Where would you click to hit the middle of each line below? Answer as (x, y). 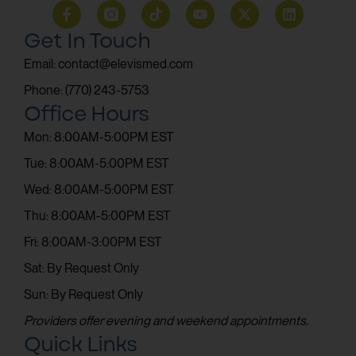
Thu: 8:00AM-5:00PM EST (97, 215)
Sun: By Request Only (83, 294)
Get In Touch (87, 40)
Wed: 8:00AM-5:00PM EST (99, 189)
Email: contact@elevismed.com (108, 64)
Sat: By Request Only (81, 268)
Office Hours (86, 113)
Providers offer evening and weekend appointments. (166, 320)
